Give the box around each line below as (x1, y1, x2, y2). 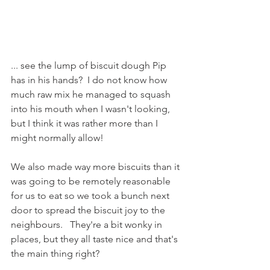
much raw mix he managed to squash (11, 88, 173, 100)
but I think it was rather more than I (11, 117, 160, 129)
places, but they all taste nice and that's (11, 233, 180, 245)
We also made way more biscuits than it (11, 160, 182, 172)
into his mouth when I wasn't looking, (11, 102, 172, 115)
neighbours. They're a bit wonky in (11, 218, 165, 230)
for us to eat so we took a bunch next (11, 189, 172, 201)
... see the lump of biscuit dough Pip (11, 59, 169, 71)
